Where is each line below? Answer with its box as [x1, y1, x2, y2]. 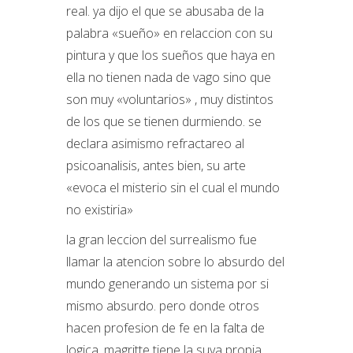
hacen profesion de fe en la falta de [66, 319, 265, 336]
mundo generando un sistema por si [66, 275, 269, 292]
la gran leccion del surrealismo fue [66, 231, 257, 248]
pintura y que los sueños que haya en [66, 46, 275, 64]
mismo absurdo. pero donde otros [66, 297, 259, 314]
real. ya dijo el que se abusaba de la [66, 2, 264, 20]
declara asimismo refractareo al [66, 135, 244, 152]
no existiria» [66, 201, 133, 218]
